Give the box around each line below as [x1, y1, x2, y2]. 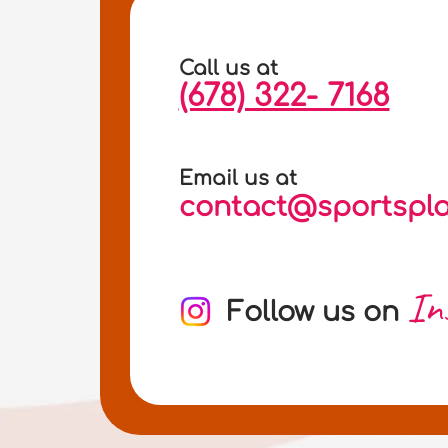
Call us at [178, 57, 278, 80]
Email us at [178, 167, 297, 190]
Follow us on [226, 297, 407, 327]
